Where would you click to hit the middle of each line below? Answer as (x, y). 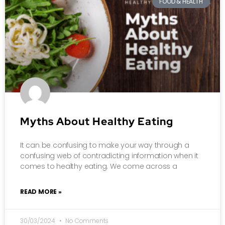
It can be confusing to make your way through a (105, 145)
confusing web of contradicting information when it (109, 155)
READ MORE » (41, 191)
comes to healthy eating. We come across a (99, 166)
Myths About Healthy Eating (97, 121)
